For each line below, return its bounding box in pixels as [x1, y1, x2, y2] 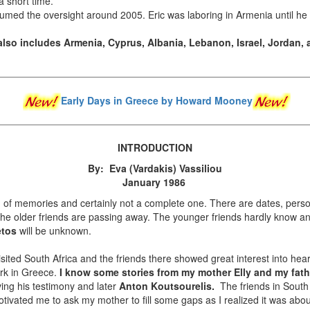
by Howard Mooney [158, 93, 253, 108]
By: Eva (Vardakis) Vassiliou [88, 161, 222, 176]
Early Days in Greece [60, 93, 158, 108]
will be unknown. [17, 224, 94, 238]
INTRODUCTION [118, 140, 192, 155]
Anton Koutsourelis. [119, 279, 215, 293]
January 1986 [122, 175, 188, 190]
